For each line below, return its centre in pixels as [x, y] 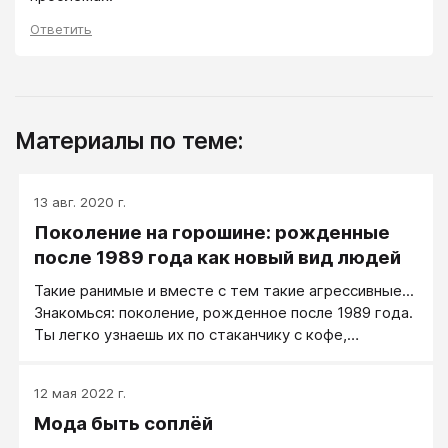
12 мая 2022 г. [80, 392]
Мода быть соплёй [123, 423]
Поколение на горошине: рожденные [212, 232]
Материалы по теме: [129, 140]
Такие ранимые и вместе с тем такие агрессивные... [224, 290]
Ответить [61, 28]
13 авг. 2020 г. [80, 201]
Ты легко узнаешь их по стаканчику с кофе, [190, 334]
